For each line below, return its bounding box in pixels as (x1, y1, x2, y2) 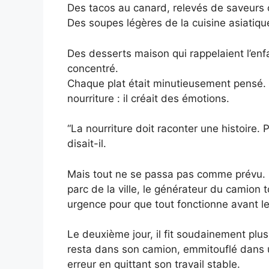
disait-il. (67, 138, 106, 150)
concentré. (67, 62, 118, 74)
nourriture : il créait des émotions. (67, 92, 229, 104)
